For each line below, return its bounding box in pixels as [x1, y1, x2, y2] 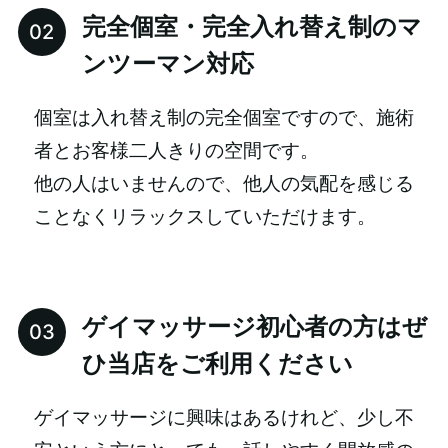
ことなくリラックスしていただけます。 [33, 204, 376, 228]
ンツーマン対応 [81, 49, 254, 79]
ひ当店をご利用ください [81, 349, 353, 379]
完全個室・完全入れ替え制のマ [81, 12, 422, 42]
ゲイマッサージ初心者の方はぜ [81, 312, 427, 342]
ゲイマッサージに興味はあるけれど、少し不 [33, 405, 414, 429]
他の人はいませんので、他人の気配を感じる [33, 171, 414, 195]
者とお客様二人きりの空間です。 [33, 138, 319, 162]
